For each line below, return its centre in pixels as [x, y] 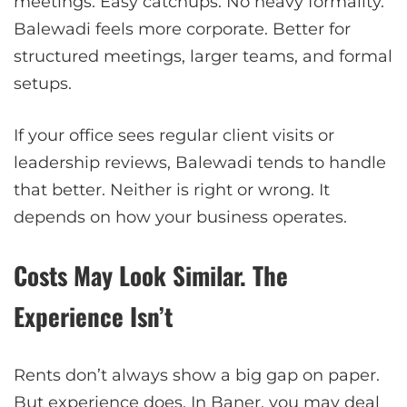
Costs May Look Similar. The [151, 275]
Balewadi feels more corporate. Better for [182, 29]
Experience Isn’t [93, 316]
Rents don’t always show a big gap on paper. [197, 375]
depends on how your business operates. [180, 217]
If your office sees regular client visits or [174, 135]
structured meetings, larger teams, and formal [203, 56]
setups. [43, 83]
